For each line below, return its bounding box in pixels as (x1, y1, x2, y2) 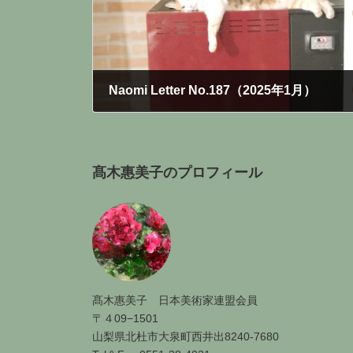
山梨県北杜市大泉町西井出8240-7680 (92, 330, 279, 344)
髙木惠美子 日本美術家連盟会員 (92, 294, 258, 307)
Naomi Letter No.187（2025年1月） (109, 84, 316, 98)
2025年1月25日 (120, 112, 180, 122)
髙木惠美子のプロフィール (92, 164, 262, 180)
